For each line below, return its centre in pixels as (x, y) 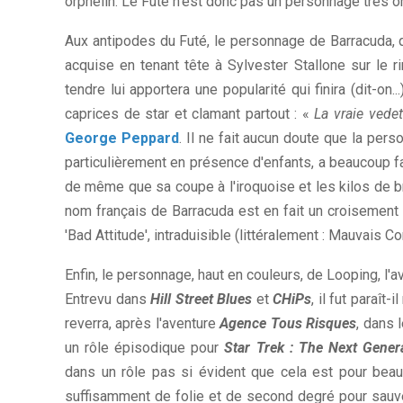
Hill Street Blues (201, 300)
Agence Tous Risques (288, 324)
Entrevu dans (108, 300)
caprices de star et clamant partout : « (190, 114)
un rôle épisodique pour (145, 348)
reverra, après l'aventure (143, 324)
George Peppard (122, 139)
